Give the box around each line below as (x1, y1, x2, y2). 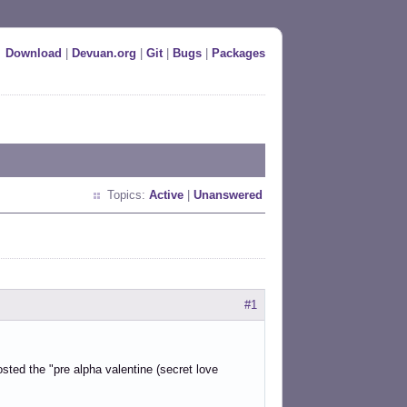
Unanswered (194, 188, 263, 202)
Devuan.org (72, 46, 136, 60)
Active (149, 188, 184, 202)
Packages (212, 46, 265, 60)
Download (5, 46, 62, 60)
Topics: (107, 188, 149, 202)
